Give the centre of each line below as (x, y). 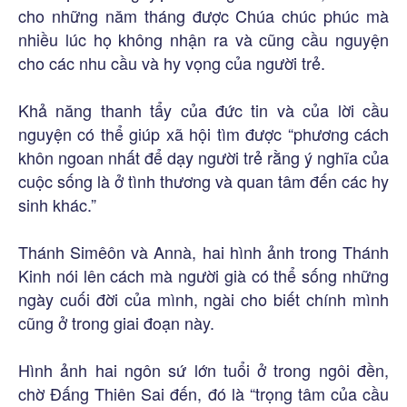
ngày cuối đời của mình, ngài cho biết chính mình (203, 298)
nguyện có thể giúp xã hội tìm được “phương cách (203, 133)
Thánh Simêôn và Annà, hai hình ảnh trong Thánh (203, 251)
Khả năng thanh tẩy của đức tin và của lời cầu (203, 109)
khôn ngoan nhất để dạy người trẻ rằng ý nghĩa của (203, 157)
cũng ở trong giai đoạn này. (116, 322)
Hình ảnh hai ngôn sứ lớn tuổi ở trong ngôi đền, (203, 369)
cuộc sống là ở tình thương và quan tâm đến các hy (203, 180)
